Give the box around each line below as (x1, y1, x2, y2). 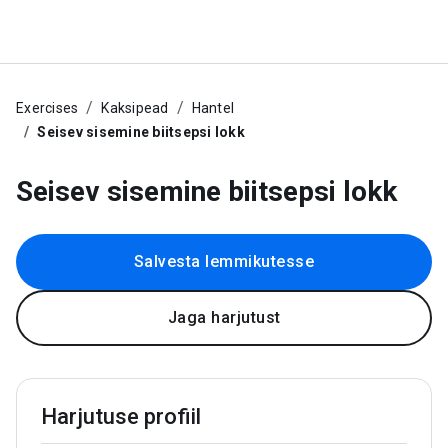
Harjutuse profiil (41, 404, 201, 429)
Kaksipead (101, 100, 169, 116)
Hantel (191, 100, 234, 116)
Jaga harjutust (167, 308, 281, 327)
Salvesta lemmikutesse (133, 252, 315, 271)
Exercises (16, 100, 79, 116)
